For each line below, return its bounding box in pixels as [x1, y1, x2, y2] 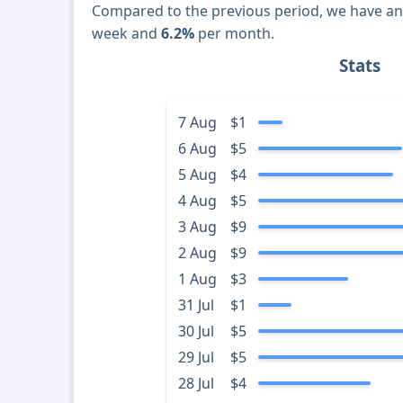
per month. [194, 23, 275, 44]
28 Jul [177, 373, 214, 394]
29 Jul [177, 347, 214, 368]
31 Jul [177, 295, 214, 316]
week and [92, 23, 162, 44]
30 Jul [177, 321, 214, 342]
